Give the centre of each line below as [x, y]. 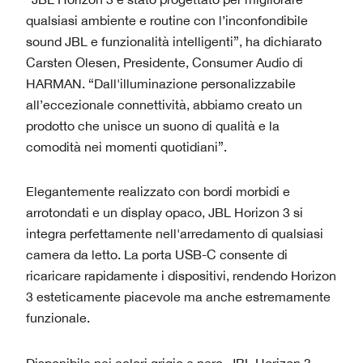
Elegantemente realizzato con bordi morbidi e [158, 192]
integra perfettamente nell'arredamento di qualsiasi [175, 234]
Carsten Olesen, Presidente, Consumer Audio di [164, 62]
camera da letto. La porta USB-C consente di [157, 255]
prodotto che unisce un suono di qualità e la [153, 125]
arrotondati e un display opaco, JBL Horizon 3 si [164, 213]
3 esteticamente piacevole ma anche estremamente [178, 297]
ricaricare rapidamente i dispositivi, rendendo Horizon [181, 276]
